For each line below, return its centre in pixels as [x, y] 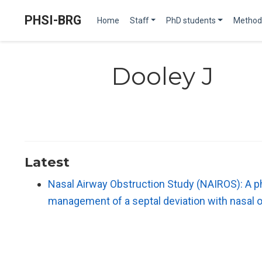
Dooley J [162, 76]
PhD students [191, 20]
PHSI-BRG [53, 20]
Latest [47, 162]
